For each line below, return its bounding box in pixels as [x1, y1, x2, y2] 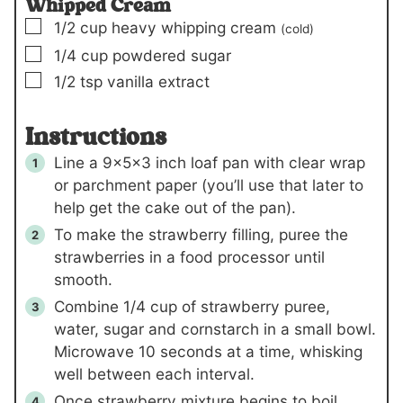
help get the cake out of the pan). [54, 198, 296, 218]
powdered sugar [112, 46, 231, 66]
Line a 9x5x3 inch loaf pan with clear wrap [54, 153, 365, 173]
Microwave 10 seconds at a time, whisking [54, 342, 363, 362]
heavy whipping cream [112, 18, 276, 38]
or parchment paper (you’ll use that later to [54, 175, 363, 195]
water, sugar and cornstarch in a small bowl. [54, 319, 376, 339]
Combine [54, 297, 123, 317]
